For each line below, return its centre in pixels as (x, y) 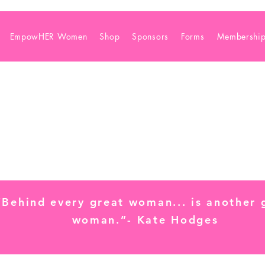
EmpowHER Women (49, 36)
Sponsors (150, 36)
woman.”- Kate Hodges (145, 220)
